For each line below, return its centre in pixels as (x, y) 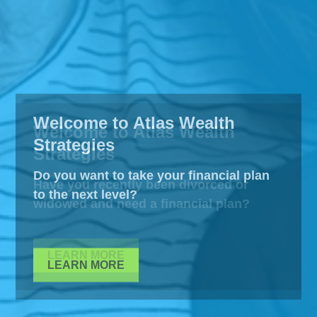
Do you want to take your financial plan (152, 175)
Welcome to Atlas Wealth (134, 122)
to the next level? (86, 194)
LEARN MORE (86, 264)
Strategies (74, 144)
